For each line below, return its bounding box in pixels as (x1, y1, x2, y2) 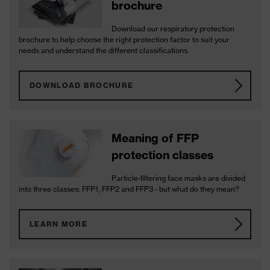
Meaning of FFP (111, 131, 199, 145)
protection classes (111, 148, 214, 162)
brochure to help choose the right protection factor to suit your (19, 35, 230, 44)
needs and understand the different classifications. (19, 46, 189, 55)
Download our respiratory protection (111, 24, 235, 33)
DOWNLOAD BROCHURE (30, 81, 134, 90)
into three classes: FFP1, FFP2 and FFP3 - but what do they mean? (19, 184, 239, 193)
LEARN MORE (30, 219, 87, 228)
